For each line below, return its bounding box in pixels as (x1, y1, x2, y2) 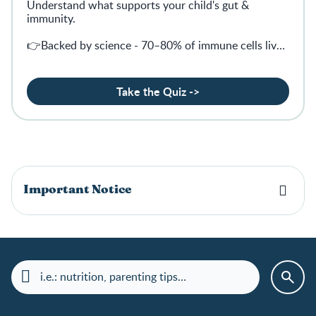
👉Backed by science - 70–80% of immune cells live (27, 37, 282, 53)
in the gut (27, 50, 74, 66)
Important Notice (23, 184, 132, 196)
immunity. (27, 10, 75, 26)
